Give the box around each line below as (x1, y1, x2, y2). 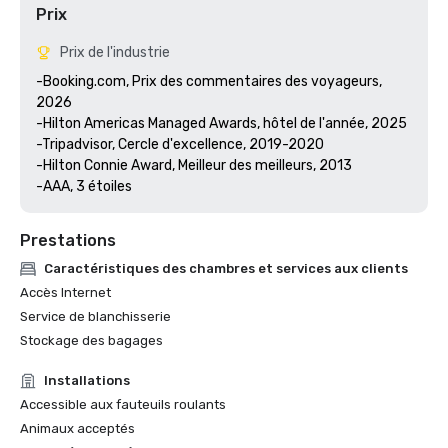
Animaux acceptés (20, 421, 135, 436)
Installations (44, 373, 130, 388)
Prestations (20, 231, 116, 250)
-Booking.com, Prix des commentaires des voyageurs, (36, 73, 382, 90)
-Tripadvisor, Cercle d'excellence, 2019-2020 (36, 136, 326, 153)
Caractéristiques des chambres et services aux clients (44, 261, 408, 276)
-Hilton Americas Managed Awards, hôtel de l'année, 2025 (36, 115, 407, 132)
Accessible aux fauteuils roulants (20, 397, 226, 412)
